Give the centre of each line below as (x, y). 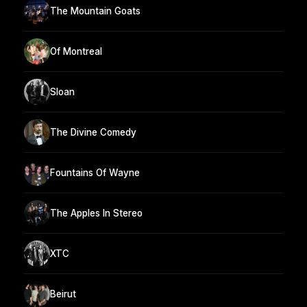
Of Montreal (76, 51)
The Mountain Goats (95, 11)
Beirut (63, 294)
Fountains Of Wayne (95, 172)
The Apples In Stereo (96, 213)
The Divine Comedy (93, 132)
